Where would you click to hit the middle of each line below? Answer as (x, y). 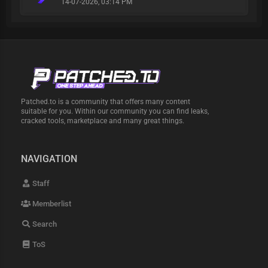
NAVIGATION (49, 159)
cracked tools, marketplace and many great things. (103, 121)
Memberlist (51, 204)
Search (44, 224)
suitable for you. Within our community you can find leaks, (115, 112)
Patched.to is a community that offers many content (106, 102)
